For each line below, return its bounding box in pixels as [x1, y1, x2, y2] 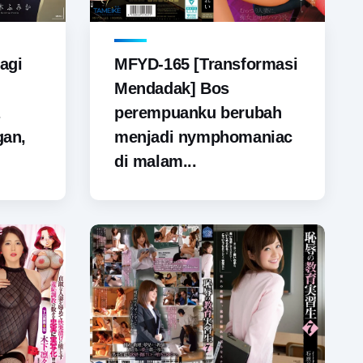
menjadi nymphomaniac [114, 128, 293, 147]
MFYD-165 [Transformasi [114, 55, 298, 74]
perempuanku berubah [114, 104, 282, 122]
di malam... [114, 152, 197, 171]
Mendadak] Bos [114, 79, 229, 98]
